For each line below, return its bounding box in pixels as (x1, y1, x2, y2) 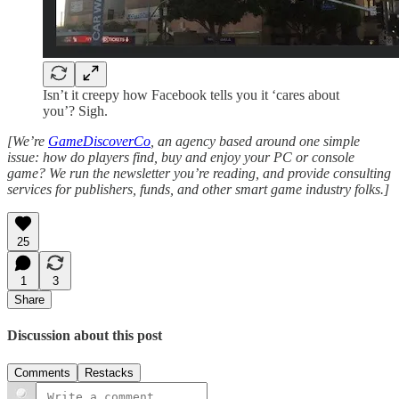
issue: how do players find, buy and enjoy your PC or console (7, 149, 354, 165)
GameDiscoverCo (48, 133, 151, 149)
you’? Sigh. (43, 102, 108, 118)
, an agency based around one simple (151, 133, 360, 149)
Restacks (85, 365, 134, 379)
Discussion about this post (7, 328, 162, 344)
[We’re (7, 133, 48, 149)
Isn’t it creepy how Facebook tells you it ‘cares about (43, 86, 339, 102)
